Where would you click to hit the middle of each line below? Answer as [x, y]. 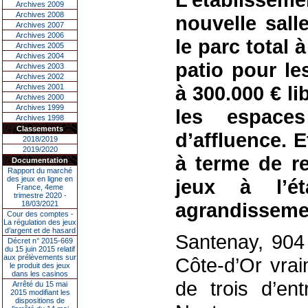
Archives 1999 [40, 107]
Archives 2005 [40, 45]
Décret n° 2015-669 [40, 241]
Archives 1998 [40, 118]
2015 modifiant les [40, 292]
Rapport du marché [40, 170]
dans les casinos [40, 274]
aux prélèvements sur [40, 257]
